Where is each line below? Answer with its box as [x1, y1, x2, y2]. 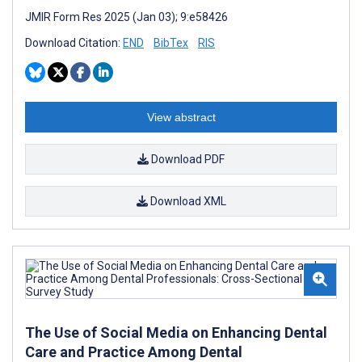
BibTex [154, 36, 188, 49]
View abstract [146, 110, 216, 124]
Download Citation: [25, 36, 123, 49]
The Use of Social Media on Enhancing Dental [25, 323, 327, 341]
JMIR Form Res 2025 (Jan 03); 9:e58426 [25, 10, 228, 23]
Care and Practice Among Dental [25, 343, 242, 360]
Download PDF [149, 152, 225, 166]
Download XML [147, 194, 226, 208]
